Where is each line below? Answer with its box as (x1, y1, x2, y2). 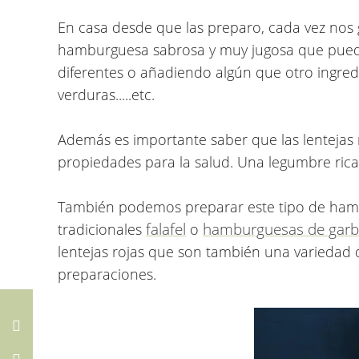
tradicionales (58, 219, 146, 239)
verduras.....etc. (58, 84, 155, 104)
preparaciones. (58, 264, 156, 284)
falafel (146, 218, 186, 240)
